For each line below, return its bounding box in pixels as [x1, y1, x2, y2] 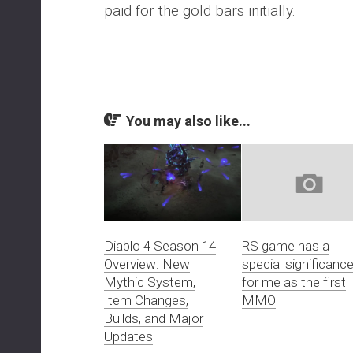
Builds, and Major [104, 310, 203, 326]
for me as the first [241, 273, 346, 290]
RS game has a [241, 237, 329, 254]
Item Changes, [104, 292, 188, 308]
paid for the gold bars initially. [104, 2, 295, 20]
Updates [104, 328, 153, 344]
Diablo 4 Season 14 [104, 237, 216, 254]
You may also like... [126, 113, 251, 129]
